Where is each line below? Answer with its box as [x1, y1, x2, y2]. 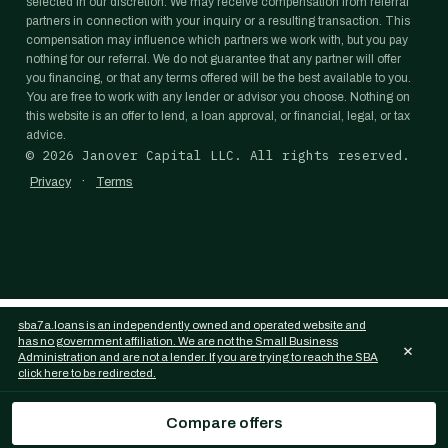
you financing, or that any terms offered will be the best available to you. [26, 71, 411, 85]
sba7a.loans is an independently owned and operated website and [18, 319, 366, 331]
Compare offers [166, 415, 282, 431]
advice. [26, 128, 66, 142]
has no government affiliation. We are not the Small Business [18, 335, 338, 347]
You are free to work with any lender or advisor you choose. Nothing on [26, 90, 410, 104]
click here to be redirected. [18, 367, 156, 379]
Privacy [30, 175, 71, 189]
